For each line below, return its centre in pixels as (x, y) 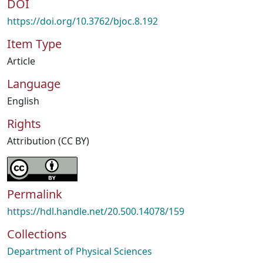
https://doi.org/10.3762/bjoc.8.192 (82, 21)
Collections (37, 234)
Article (21, 61)
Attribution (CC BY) (48, 141)
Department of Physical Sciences (80, 251)
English (23, 101)
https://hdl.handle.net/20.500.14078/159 (96, 211)
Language (34, 84)
